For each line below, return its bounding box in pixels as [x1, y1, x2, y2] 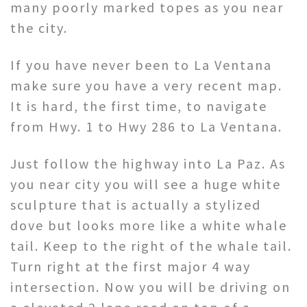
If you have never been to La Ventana [10, 56, 272, 73]
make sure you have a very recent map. [10, 76, 282, 94]
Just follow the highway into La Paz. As [10, 154, 286, 172]
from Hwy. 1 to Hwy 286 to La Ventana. [10, 117, 282, 135]
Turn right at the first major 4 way [10, 257, 251, 275]
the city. [10, 19, 68, 36]
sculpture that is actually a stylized [10, 195, 261, 213]
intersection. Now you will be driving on [10, 278, 291, 295]
